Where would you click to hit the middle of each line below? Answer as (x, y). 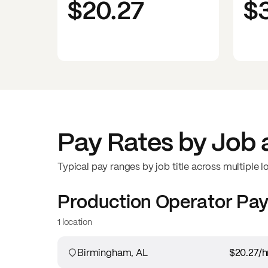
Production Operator (145, 202)
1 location (75, 222)
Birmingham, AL (112, 252)
